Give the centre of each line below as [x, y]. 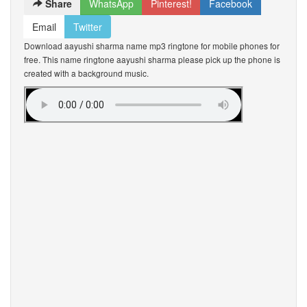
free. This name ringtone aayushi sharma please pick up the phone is [152, 59]
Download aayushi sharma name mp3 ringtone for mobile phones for [152, 46]
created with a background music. [86, 73]
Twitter [88, 27]
